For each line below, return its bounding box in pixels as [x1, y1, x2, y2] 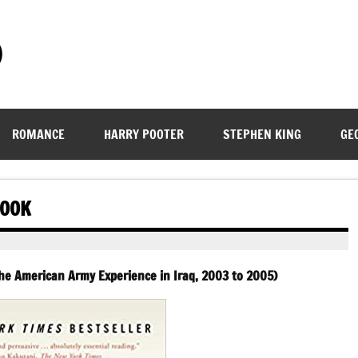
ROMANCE [11, 125, 65, 143]
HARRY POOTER [103, 125, 184, 143]
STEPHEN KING [222, 125, 301, 143]
